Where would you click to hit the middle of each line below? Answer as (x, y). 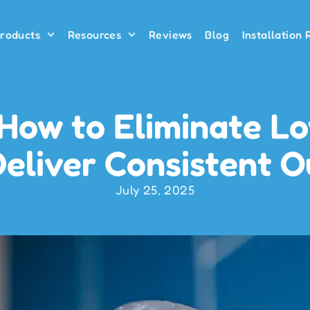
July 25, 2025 (155, 190)
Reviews (171, 35)
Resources (94, 35)
